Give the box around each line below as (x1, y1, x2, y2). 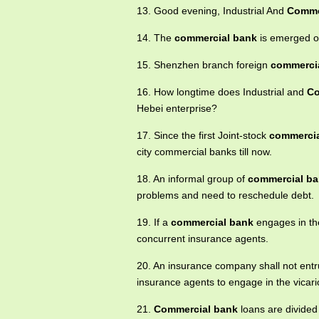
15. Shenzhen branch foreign (137, 59, 271, 70)
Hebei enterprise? (137, 103, 217, 114)
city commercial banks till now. (137, 146, 272, 157)
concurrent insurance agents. (137, 233, 268, 244)
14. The (137, 32, 174, 43)
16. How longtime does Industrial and (137, 86, 307, 98)
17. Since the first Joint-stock (137, 130, 269, 141)
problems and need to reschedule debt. (137, 189, 314, 201)
